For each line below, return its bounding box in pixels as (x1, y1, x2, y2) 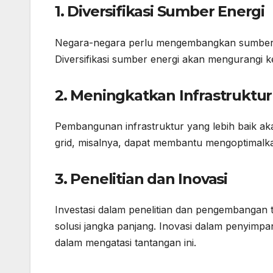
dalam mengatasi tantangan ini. (55, 236, 196, 249)
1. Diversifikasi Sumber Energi (55, 2, 264, 21)
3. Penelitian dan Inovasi (55, 170, 227, 188)
